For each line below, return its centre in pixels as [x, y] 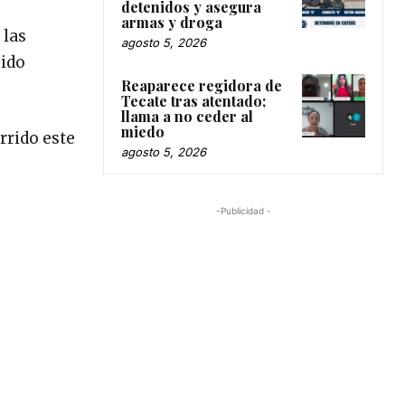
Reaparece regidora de [202, 85]
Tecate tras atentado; [193, 100]
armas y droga [172, 22]
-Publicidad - [243, 210]
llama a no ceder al [187, 116]
